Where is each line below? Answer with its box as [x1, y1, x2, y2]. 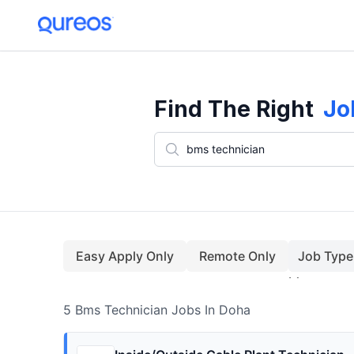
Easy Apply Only [76, 248, 174, 264]
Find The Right [153, 96, 314, 122]
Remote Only [199, 248, 276, 264]
